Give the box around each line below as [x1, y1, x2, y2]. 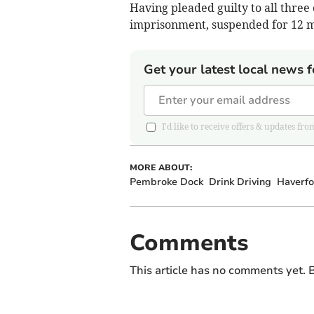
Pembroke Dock [129, 175, 203, 189]
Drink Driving [208, 175, 271, 189]
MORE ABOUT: [129, 161, 192, 173]
